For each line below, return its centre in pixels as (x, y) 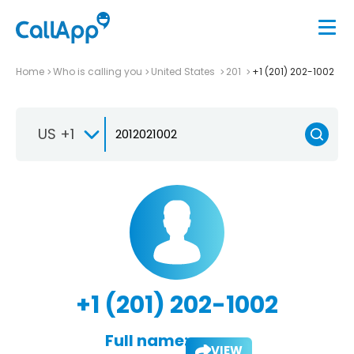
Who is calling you (98, 71)
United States (184, 71)
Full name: (146, 340)
